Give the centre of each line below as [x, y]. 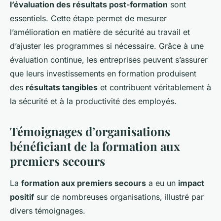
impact [191, 183]
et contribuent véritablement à [154, 87]
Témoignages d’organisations [90, 131]
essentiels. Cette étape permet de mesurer [88, 18]
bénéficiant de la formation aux [95, 146]
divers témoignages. [48, 211]
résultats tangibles [62, 87]
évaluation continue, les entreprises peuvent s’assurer [109, 60]
